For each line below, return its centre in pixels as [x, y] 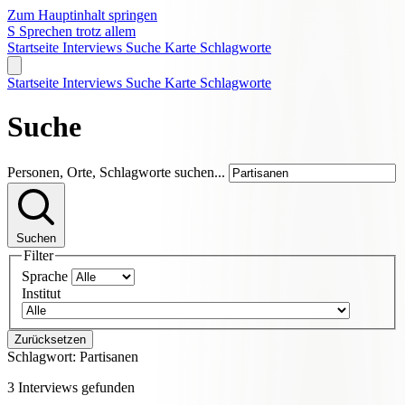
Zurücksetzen [50, 340]
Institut [41, 294]
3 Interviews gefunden [71, 388]
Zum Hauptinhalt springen [82, 15]
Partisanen [107, 357]
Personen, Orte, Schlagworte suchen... [116, 172]
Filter [38, 255]
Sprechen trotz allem [77, 31]
